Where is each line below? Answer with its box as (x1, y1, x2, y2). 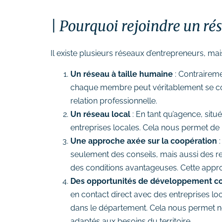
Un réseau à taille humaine (70, 69, 173, 79)
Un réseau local (70, 109, 130, 119)
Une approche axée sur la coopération (70, 136, 217, 146)
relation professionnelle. (70, 96, 157, 106)
